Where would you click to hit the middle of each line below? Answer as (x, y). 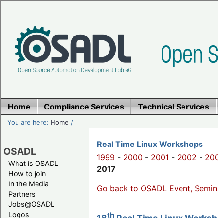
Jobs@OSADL (31, 204)
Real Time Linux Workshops (150, 144)
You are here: (29, 122)
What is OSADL (33, 163)
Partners (22, 194)
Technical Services (173, 107)
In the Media (28, 183)
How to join (27, 173)
